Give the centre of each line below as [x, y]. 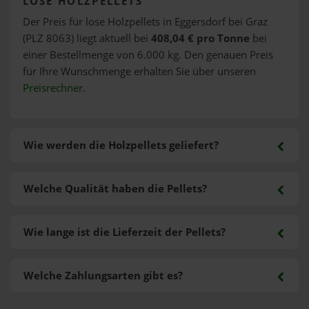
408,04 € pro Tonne [200, 38]
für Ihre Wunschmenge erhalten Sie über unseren [139, 71]
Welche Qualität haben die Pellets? [115, 188]
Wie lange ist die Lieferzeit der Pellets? [124, 232]
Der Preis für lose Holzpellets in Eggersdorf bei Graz [145, 22]
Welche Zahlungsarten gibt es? [103, 275]
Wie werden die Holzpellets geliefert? [121, 145]
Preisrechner [52, 88]
